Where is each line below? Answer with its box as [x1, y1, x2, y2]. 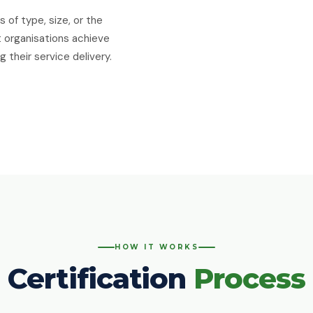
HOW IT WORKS [115, 242, 198, 252]
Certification [7, 261, 194, 296]
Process [194, 261, 306, 296]
